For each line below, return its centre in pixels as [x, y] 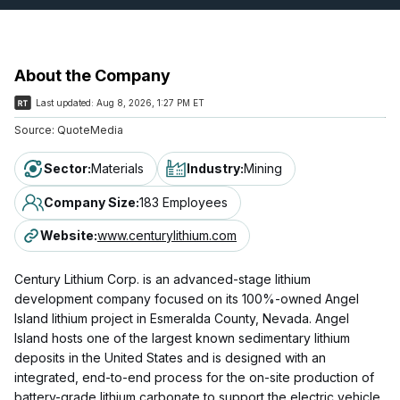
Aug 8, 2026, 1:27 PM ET [150, 102]
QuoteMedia [89, 129]
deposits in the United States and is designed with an [170, 357]
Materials [117, 168]
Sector [66, 168]
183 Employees [183, 202]
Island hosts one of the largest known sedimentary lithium [182, 337]
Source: [34, 129]
